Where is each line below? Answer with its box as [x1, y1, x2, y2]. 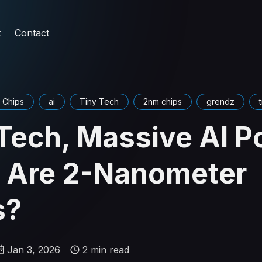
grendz [206, 96, 235, 106]
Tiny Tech [80, 96, 119, 106]
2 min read [82, 243, 129, 256]
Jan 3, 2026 [7, 243, 60, 256]
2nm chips [143, 96, 182, 106]
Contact [14, 26, 49, 39]
